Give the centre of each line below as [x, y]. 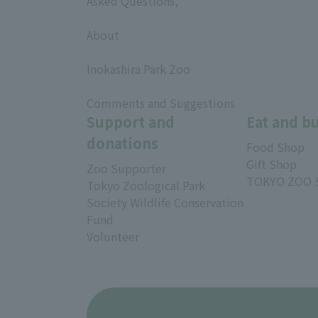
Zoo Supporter [126, 168]
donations [122, 143]
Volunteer [113, 236]
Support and [131, 121]
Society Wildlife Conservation [165, 202]
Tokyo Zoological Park [146, 185]
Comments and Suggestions [161, 103]
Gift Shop [272, 164]
